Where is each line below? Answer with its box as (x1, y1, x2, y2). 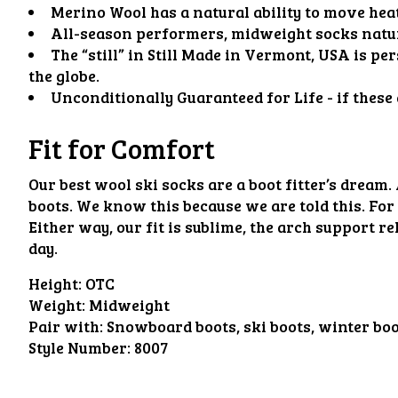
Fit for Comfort (28, 130, 215, 168)
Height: (28, 273, 82, 295)
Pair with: (28, 315, 103, 338)
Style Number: (28, 337, 131, 359)
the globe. (28, 64, 99, 86)
